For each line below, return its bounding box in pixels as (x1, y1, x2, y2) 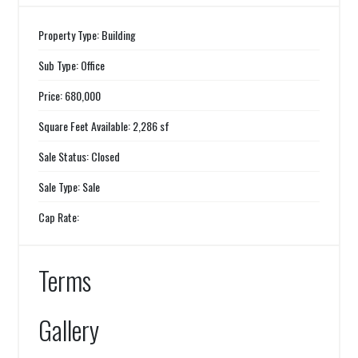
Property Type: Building (38, 26, 137, 43)
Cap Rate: (38, 209, 80, 225)
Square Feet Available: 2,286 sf (38, 117, 170, 134)
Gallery (38, 311, 100, 348)
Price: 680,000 (38, 87, 101, 104)
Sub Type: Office (38, 57, 105, 74)
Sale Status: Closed (38, 148, 121, 165)
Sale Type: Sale (38, 178, 101, 195)
